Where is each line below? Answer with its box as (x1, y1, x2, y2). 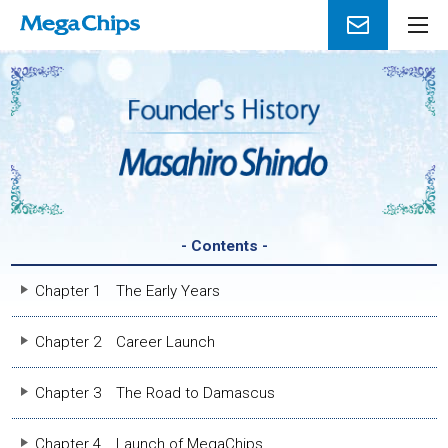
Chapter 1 (35, 282, 102, 300)
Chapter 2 (35, 333, 102, 351)
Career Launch (116, 333, 216, 351)
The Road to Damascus (116, 384, 276, 402)
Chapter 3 (35, 384, 102, 402)
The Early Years (116, 282, 221, 300)
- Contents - (180, 237, 268, 255)
